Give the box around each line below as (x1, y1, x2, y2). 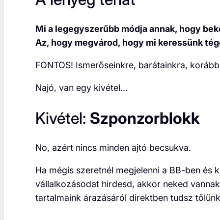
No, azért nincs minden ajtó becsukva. (35, 142, 191, 153)
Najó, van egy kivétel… (35, 82, 128, 93)
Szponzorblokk (90, 108, 200, 128)
